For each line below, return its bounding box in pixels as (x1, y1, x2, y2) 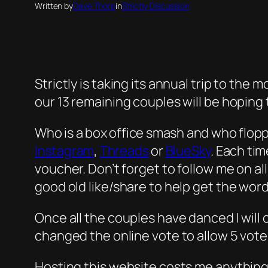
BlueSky (165, 142, 211, 160)
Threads (99, 142, 149, 160)
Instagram (35, 142, 95, 160)
